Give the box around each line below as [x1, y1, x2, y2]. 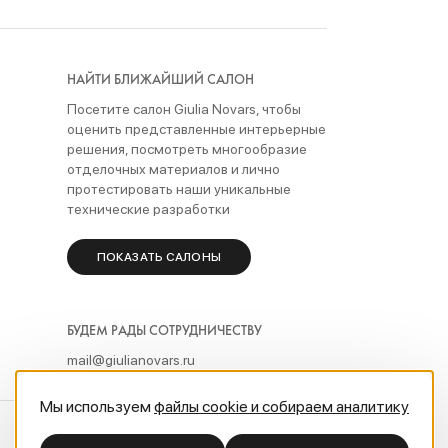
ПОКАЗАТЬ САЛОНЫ [96, 250, 222, 264]
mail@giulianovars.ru [66, 352, 195, 368]
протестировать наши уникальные [66, 181, 291, 197]
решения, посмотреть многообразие [66, 141, 307, 157]
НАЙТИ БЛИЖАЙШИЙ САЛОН [66, 70, 254, 88]
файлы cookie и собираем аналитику [154, 397, 409, 416]
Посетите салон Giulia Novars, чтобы [66, 101, 301, 117]
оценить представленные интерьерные [66, 121, 326, 137]
